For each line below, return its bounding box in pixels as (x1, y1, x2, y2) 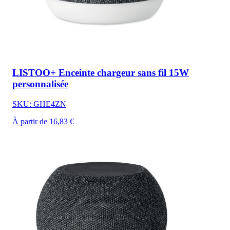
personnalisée (12, 78, 68, 89)
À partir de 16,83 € (12, 117, 74, 126)
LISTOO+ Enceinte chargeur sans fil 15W (12, 67, 189, 78)
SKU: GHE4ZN (12, 99, 66, 108)
